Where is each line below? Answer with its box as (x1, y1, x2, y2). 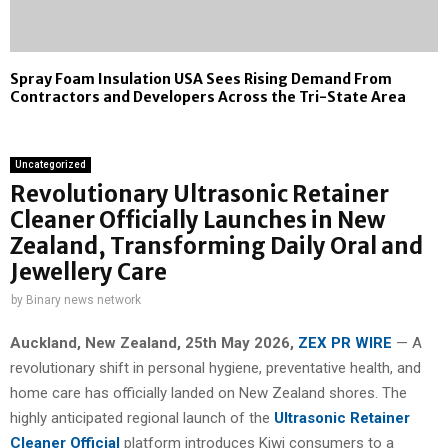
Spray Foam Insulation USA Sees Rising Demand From (10, 69, 392, 88)
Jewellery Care (10, 257, 167, 286)
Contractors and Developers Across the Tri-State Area (10, 87, 406, 106)
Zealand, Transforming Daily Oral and (10, 231, 423, 260)
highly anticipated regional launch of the (10, 409, 274, 428)
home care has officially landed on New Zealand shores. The (10, 384, 407, 403)
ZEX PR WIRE (298, 334, 392, 353)
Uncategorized (15, 158, 86, 170)
